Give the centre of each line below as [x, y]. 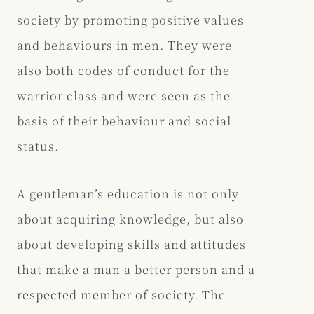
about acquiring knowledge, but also [130, 218]
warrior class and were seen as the [124, 95]
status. [38, 145]
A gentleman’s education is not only [128, 193]
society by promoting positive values [130, 19]
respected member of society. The [121, 294]
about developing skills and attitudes [131, 244]
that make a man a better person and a [136, 269]
